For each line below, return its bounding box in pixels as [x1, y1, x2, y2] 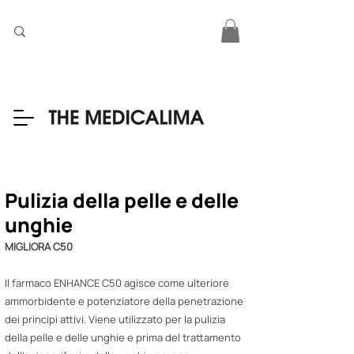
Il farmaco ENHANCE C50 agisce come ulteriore [5, 275, 229, 290]
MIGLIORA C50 [5, 239, 73, 254]
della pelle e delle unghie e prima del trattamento [5, 330, 241, 345]
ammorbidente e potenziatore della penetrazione [5, 293, 243, 308]
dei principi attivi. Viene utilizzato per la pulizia [5, 311, 225, 326]
